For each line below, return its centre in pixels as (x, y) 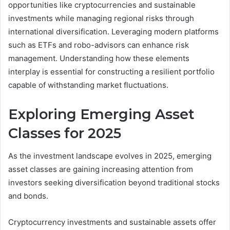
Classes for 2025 (65, 133)
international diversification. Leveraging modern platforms (113, 31)
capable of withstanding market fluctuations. (88, 85)
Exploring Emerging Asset (101, 114)
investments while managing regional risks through (101, 18)
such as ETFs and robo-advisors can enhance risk (99, 45)
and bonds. (28, 196)
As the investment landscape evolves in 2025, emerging (110, 156)
